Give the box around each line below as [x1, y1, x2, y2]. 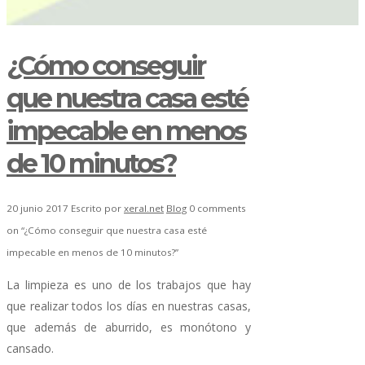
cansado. [7, 341, 54, 357]
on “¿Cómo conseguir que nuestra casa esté [7, 224, 207, 237]
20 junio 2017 [7, 202, 71, 215]
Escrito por [71, 202, 124, 215]
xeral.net [124, 202, 164, 215]
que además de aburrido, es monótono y [7, 319, 251, 336]
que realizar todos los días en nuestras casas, [7, 298, 251, 314]
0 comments [189, 202, 246, 215]
